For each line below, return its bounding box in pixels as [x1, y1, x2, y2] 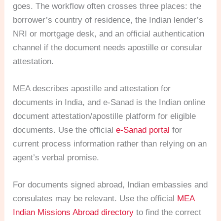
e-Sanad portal [116, 125, 170, 135]
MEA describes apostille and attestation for [13, 84, 171, 94]
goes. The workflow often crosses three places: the [13, 1, 202, 11]
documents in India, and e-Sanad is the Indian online [13, 98, 206, 108]
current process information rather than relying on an [13, 139, 207, 149]
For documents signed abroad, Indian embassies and [13, 180, 208, 190]
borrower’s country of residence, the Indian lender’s [13, 15, 204, 25]
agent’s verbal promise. [13, 153, 100, 163]
